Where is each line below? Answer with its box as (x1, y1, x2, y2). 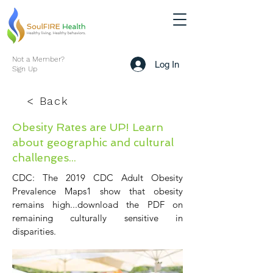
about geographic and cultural (12, 136, 174, 149)
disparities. (12, 225, 56, 237)
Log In (155, 58, 180, 69)
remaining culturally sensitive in (12, 212, 183, 224)
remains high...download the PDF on (12, 199, 183, 210)
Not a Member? (12, 55, 65, 63)
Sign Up (12, 65, 37, 73)
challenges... (12, 151, 76, 164)
